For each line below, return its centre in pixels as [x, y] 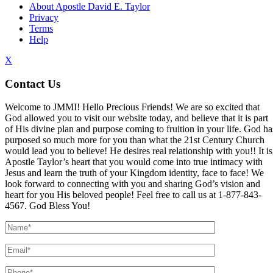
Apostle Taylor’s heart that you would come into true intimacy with [134, 162]
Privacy [44, 17]
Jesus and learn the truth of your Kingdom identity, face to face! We [134, 173]
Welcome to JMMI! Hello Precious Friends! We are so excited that [132, 107]
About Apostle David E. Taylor [90, 6]
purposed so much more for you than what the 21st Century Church [135, 140]
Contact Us [33, 83]
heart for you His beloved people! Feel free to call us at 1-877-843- [133, 195]
